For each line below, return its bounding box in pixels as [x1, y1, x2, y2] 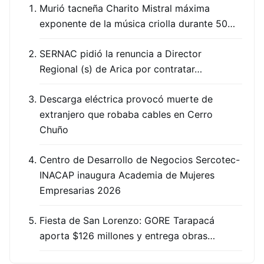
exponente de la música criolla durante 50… [39, 18, 235, 29]
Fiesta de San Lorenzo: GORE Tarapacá [39, 214, 214, 226]
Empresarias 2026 [39, 184, 121, 196]
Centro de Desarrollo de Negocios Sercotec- [39, 154, 240, 166]
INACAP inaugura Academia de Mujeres [39, 169, 214, 181]
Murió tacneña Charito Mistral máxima [39, 2, 210, 14]
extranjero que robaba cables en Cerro [39, 108, 213, 120]
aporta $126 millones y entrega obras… [39, 230, 215, 242]
